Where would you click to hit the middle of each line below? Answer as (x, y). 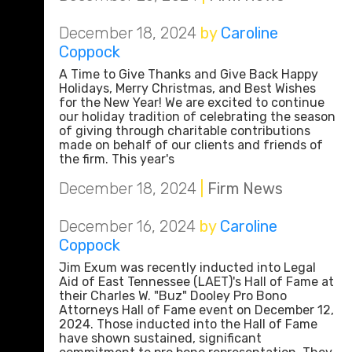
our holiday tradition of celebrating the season (197, 117)
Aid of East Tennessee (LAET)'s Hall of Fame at (196, 282)
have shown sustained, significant (160, 338)
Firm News (245, 189)
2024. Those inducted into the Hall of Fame (188, 324)
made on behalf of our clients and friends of (191, 145)
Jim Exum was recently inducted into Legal (187, 268)
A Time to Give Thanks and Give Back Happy (189, 74)
